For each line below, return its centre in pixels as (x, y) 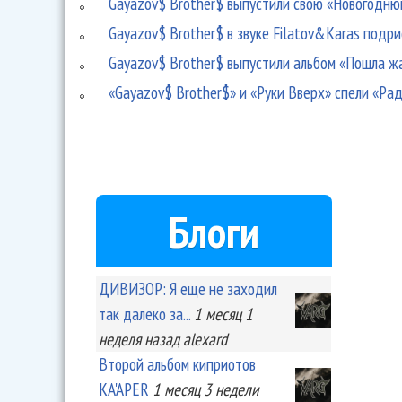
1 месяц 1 (223, 314)
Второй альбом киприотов (177, 364)
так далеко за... (144, 314)
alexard (205, 339)
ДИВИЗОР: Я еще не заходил (188, 288)
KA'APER (124, 389)
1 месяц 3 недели (205, 389)
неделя (120, 339)
